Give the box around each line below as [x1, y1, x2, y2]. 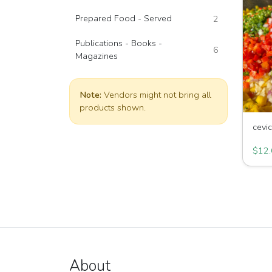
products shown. [80, 101, 146, 114]
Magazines [75, 50, 118, 62]
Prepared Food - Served [75, 12, 172, 24]
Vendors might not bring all [101, 89, 211, 101]
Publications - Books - [75, 37, 162, 49]
